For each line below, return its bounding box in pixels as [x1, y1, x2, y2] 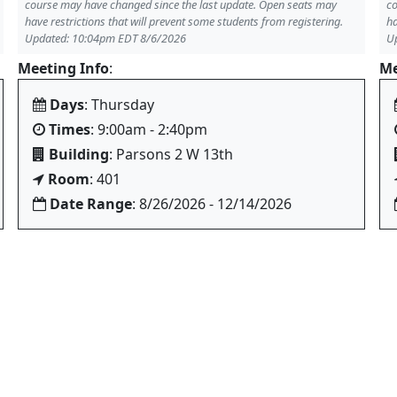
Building [49, 144, 109, 164]
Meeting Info [18, 58, 109, 78]
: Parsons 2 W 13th [109, 144, 233, 164]
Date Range [50, 194, 132, 214]
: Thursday [84, 95, 154, 114]
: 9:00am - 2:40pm [90, 120, 207, 139]
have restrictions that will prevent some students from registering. [25, 13, 343, 29]
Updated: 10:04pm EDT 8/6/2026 [25, 30, 186, 46]
